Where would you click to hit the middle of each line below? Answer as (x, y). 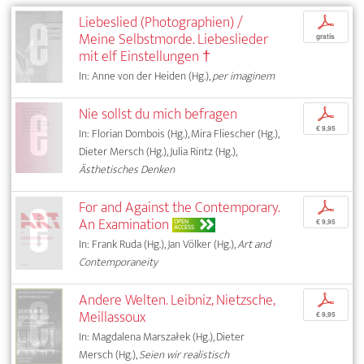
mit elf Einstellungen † (145, 57)
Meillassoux (113, 318)
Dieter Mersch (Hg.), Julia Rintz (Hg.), (158, 152)
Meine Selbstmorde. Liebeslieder (174, 40)
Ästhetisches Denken (127, 170)
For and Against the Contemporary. (180, 208)
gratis (326, 37)
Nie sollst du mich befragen (158, 115)
